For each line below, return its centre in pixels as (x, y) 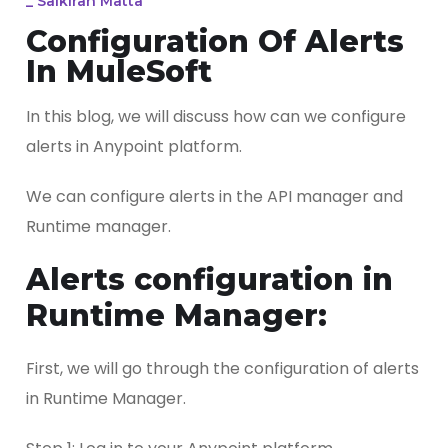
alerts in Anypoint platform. (134, 146)
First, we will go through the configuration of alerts (222, 368)
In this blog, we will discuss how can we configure (216, 116)
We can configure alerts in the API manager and (214, 196)
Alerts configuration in (209, 279)
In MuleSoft (119, 71)
